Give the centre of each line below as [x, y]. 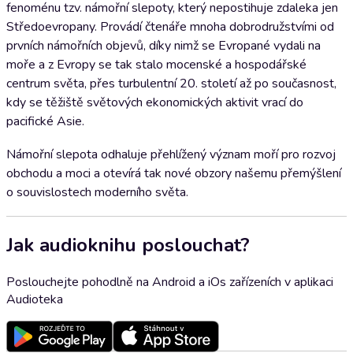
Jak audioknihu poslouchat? [128, 245]
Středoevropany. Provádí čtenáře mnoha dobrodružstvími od [170, 27]
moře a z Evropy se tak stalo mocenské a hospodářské [156, 65]
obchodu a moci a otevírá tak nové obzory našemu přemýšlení [174, 173]
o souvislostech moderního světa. [97, 192]
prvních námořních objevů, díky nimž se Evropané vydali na [163, 46]
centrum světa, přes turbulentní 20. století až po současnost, [171, 84]
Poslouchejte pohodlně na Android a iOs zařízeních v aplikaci [170, 282]
